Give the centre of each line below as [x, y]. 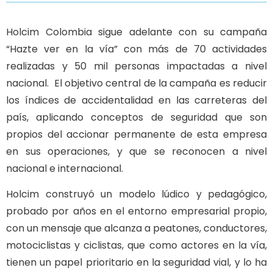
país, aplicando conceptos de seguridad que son [136, 117]
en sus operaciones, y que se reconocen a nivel [136, 151]
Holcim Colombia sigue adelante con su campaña [136, 32]
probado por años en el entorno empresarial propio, [136, 211]
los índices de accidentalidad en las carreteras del [136, 100]
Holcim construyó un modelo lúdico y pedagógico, [136, 194]
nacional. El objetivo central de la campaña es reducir [136, 83]
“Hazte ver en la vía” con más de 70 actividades [136, 49]
